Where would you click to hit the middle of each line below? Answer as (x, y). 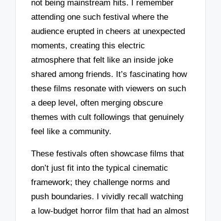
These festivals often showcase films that (108, 154)
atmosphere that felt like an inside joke (102, 60)
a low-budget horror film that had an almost (110, 211)
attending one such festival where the (100, 17)
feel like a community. (72, 132)
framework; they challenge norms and (101, 183)
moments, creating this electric (88, 46)
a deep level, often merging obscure (97, 103)
